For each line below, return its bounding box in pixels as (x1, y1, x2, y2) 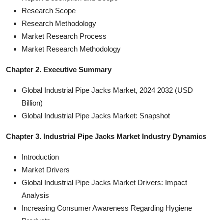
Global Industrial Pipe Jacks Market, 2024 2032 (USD (22, 85, 193, 94)
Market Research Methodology (22, 44, 121, 53)
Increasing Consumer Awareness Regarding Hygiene (22, 203, 192, 212)
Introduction (22, 152, 59, 161)
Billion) (22, 98, 43, 107)
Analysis (22, 191, 49, 199)
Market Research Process (22, 31, 107, 40)
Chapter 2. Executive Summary (6, 65, 111, 74)
